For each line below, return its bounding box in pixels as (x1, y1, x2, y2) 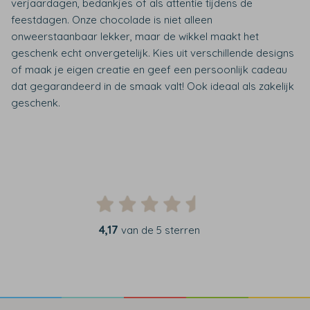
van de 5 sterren (121, 224, 200, 237)
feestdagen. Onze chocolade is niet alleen (11, 13, 212, 26)
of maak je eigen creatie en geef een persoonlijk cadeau (11, 63, 287, 76)
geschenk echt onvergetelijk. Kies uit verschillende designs (11, 46, 294, 60)
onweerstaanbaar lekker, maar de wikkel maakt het (11, 30, 259, 43)
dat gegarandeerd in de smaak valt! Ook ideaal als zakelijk (11, 80, 294, 93)
